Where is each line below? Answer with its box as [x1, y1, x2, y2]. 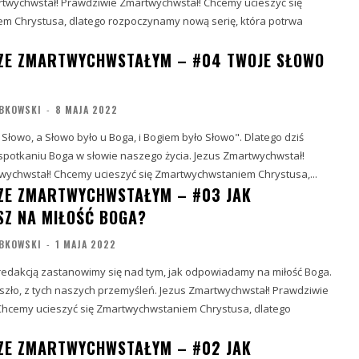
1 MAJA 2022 [54, 236, 116, 251]
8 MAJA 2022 [54, 102, 118, 116]
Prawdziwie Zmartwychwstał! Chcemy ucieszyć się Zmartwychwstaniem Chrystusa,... [53, 166, 317, 181]
